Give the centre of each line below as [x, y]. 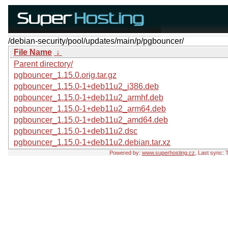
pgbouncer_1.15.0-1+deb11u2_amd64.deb [91, 120]
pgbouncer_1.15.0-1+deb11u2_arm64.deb [90, 109]
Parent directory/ [43, 64]
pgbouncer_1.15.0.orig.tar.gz [65, 75]
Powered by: [125, 153]
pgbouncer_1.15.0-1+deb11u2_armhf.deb [89, 97]
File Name [33, 52]
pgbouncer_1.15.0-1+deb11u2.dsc [76, 131]
